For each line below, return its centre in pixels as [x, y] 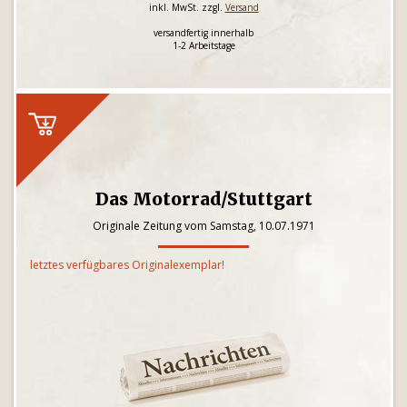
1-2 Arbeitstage [203, 45]
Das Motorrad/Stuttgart [203, 199]
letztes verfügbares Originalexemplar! [127, 265]
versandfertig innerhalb [203, 33]
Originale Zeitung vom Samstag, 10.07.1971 [203, 226]
